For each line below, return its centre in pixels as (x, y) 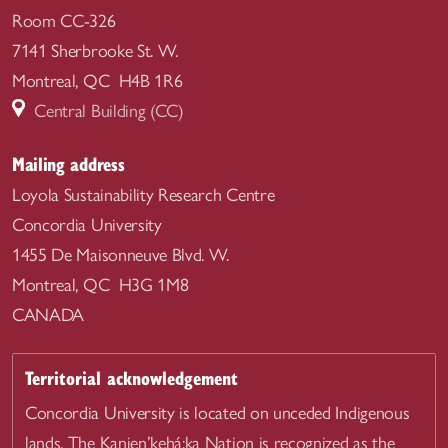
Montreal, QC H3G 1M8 (100, 285)
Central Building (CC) (104, 110)
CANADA (48, 315)
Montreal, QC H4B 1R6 (97, 80)
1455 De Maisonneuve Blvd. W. (121, 255)
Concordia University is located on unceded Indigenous (217, 412)
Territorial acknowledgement (131, 377)
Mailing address (68, 163)
